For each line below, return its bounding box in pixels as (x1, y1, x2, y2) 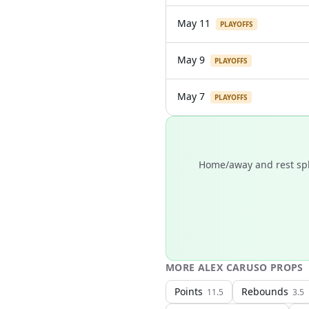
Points (175, 285, 203, 298)
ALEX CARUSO (197, 261, 268, 274)
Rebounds (241, 285, 288, 298)
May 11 (177, 17, 210, 30)
